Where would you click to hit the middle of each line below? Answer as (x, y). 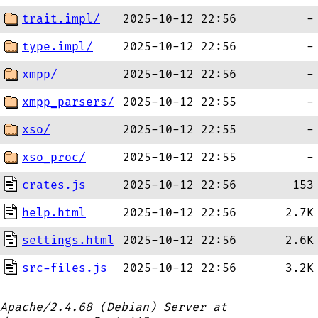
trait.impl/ (61, 19)
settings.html (68, 241)
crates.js (54, 185)
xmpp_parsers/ (68, 102)
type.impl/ (57, 47)
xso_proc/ (54, 158)
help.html (54, 213)
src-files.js (65, 268)
